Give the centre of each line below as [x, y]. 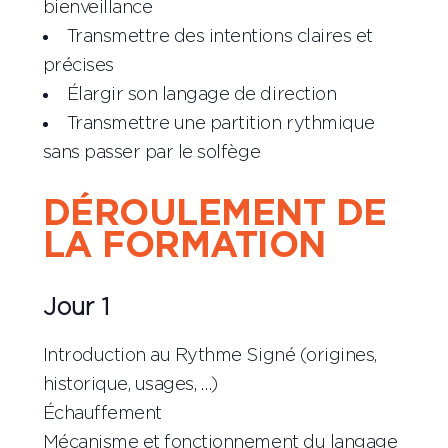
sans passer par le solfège [151, 153]
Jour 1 [76, 308]
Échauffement [102, 414]
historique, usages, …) [130, 385]
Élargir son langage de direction [201, 95]
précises [78, 66]
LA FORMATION [184, 246]
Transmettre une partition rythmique [220, 124]
